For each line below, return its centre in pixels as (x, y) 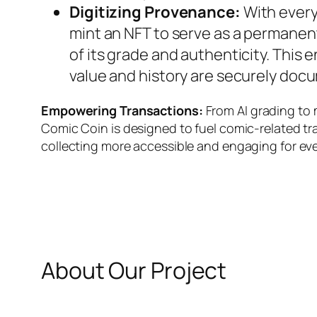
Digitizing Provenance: (155, 12)
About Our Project (134, 270)
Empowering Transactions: (122, 111)
